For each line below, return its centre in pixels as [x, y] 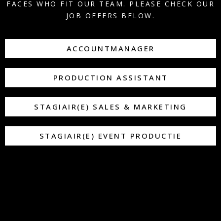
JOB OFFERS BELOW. [110, 16]
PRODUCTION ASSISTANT [110, 77]
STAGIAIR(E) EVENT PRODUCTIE [110, 135]
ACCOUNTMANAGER [110, 48]
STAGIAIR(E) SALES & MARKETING [110, 106]
